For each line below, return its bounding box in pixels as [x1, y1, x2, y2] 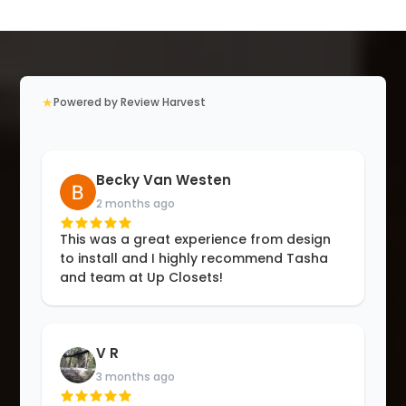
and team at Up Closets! [60, 267, 224, 286]
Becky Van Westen [96, 169, 232, 189]
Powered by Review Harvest [53, 93, 207, 110]
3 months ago [96, 368, 176, 384]
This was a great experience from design [60, 229, 332, 248]
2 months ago [96, 195, 176, 211]
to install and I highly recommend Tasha [60, 248, 329, 267]
